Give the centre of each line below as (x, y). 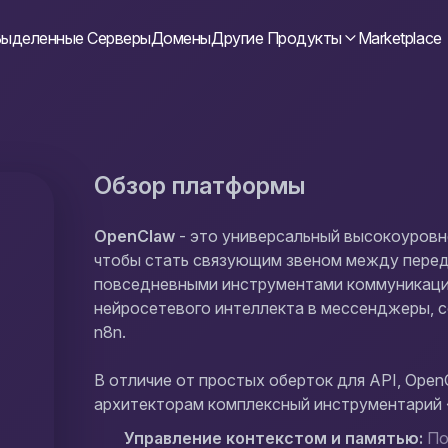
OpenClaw (135, 236)
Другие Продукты (276, 38)
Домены (181, 38)
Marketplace (399, 38)
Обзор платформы (200, 185)
